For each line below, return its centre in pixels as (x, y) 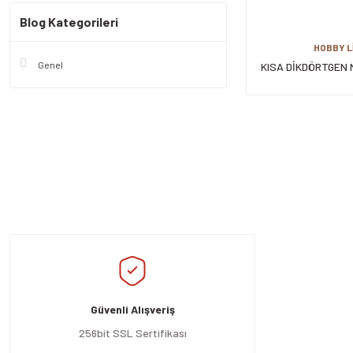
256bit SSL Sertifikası (132, 333)
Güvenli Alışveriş (132, 309)
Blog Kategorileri (69, 22)
